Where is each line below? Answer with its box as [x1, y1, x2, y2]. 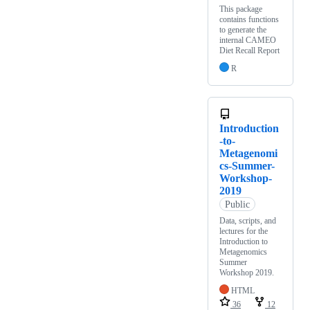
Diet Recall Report [219, 46, 280, 56]
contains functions [219, 15, 279, 25]
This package [219, 4, 262, 15]
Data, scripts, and [219, 216, 276, 226]
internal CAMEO [219, 35, 276, 46]
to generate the [219, 25, 266, 35]
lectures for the [219, 226, 268, 237]
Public [224, 199, 250, 210]
